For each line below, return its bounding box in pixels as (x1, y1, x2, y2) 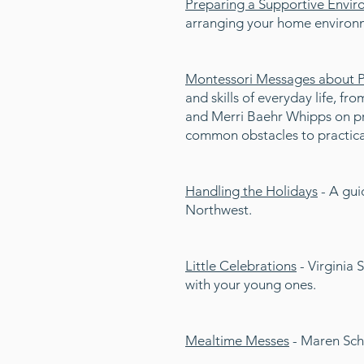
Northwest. (185, 201, 252, 218)
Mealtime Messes (185, 332, 289, 349)
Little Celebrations (185, 258, 297, 274)
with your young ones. (185, 276, 316, 292)
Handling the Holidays (185, 183, 318, 199)
